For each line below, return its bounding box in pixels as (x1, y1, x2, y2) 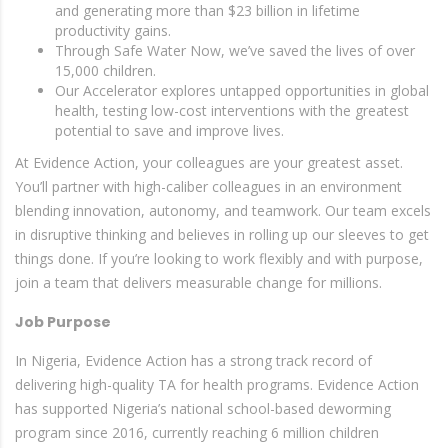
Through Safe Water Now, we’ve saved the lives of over (55, 41, 415, 60)
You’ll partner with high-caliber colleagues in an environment (15, 177, 402, 196)
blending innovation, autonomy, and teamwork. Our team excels (15, 201, 431, 220)
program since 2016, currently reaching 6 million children (15, 423, 379, 442)
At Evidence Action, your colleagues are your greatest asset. (15, 153, 403, 172)
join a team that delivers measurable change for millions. (15, 273, 382, 292)
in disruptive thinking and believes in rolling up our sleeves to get (15, 225, 429, 244)
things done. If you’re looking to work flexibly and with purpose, (15, 249, 423, 268)
